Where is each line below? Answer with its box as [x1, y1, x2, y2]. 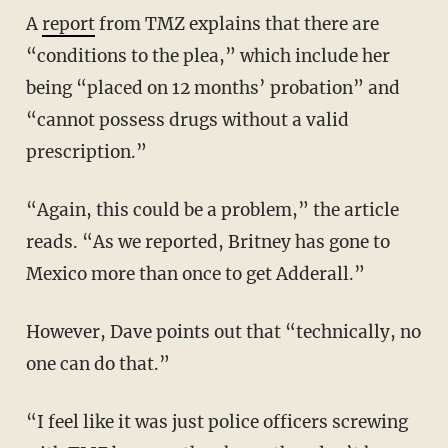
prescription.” [25, 140, 147, 163]
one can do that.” [25, 352, 170, 375]
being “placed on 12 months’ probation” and [25, 76, 400, 99]
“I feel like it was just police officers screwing [25, 410, 44, 433]
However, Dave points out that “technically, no [25, 320, 40, 343]
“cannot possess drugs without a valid [25, 108, 349, 131]
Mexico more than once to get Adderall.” [25, 262, 365, 285]
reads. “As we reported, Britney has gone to [25, 230, 390, 253]
